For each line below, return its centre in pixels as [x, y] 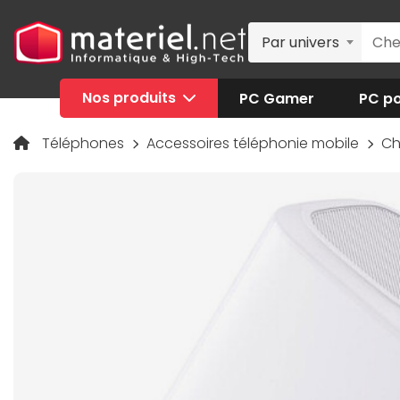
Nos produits [130, 98]
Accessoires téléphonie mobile [254, 143]
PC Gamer [277, 98]
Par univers [300, 42]
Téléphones [85, 143]
